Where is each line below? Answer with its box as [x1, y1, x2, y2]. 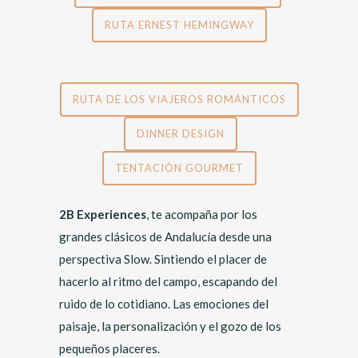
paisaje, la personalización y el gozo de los [59, 319, 281, 333]
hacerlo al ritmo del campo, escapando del [59, 274, 277, 288]
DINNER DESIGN [136, 127, 225, 140]
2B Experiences [59, 207, 146, 221]
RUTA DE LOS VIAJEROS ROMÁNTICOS [72, 93, 286, 105]
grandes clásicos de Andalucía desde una [59, 229, 272, 244]
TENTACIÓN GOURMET [114, 161, 244, 174]
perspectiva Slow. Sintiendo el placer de [59, 252, 267, 266]
